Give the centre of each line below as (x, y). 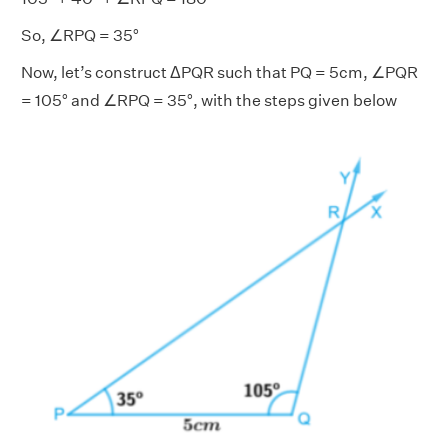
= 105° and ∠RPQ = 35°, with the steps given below (209, 100)
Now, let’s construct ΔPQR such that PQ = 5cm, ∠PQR (219, 72)
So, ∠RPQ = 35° (80, 35)
